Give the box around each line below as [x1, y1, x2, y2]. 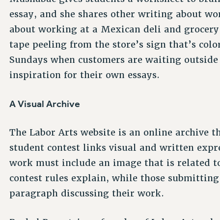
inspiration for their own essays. [9, 69, 160, 81]
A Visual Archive [9, 97, 81, 110]
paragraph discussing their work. [9, 188, 165, 199]
